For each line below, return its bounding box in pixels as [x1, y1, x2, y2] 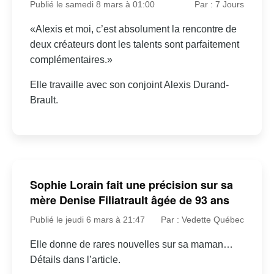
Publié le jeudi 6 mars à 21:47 [29, 215, 145, 224]
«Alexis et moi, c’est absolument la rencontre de [29, 24, 237, 35]
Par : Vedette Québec [161, 215, 245, 224]
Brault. [29, 95, 58, 106]
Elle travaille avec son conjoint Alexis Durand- [29, 80, 229, 91]
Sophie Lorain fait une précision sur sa [29, 177, 233, 193]
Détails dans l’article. [29, 254, 120, 265]
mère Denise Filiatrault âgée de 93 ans [29, 192, 229, 208]
